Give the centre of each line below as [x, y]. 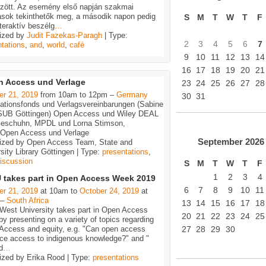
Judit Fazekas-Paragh [64, 36]
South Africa [28, 200]
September [220, 142]
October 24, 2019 [109, 191]
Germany [132, 94]
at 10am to [59, 191]
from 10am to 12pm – [77, 94]
